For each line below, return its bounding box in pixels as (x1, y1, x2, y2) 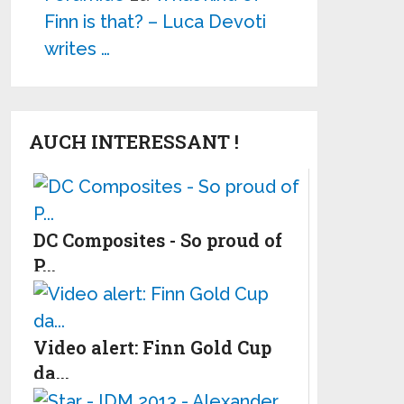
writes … (44, 37, 111, 60)
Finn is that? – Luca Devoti (44, 10, 267, 32)
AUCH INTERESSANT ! (29, 128, 240, 154)
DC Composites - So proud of (33, 227, 283, 252)
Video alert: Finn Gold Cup (33, 335, 272, 359)
